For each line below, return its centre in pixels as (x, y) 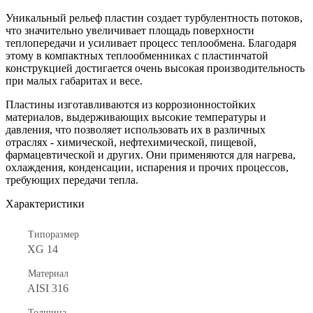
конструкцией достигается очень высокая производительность (155, 68)
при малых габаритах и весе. (74, 80)
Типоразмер (53, 234)
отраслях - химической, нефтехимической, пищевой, (131, 142)
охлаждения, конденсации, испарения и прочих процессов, (147, 167)
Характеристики (45, 203)
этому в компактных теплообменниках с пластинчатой (137, 55)
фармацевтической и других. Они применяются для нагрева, (151, 154)
